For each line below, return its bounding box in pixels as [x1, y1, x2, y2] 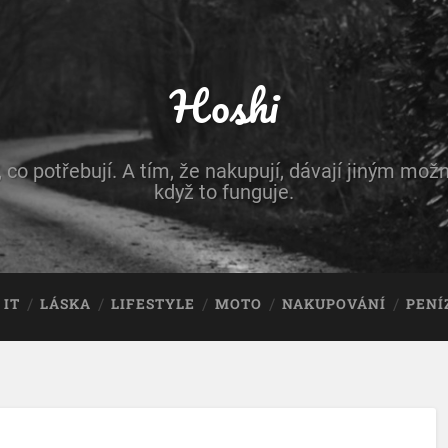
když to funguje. [154, 181, 294, 204]
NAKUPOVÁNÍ [282, 295, 387, 313]
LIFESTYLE [111, 295, 196, 313]
